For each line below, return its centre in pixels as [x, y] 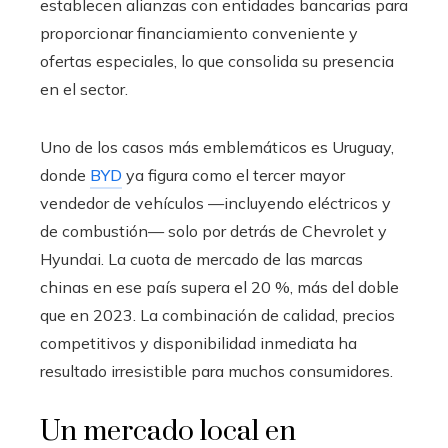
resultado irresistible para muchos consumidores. [216, 371]
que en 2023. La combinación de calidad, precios [217, 315]
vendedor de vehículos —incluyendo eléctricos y [215, 203]
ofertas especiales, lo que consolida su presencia [217, 61]
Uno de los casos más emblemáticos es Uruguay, [217, 147]
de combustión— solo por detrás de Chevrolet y [213, 231]
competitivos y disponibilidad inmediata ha [198, 343]
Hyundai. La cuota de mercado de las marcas [201, 259]
